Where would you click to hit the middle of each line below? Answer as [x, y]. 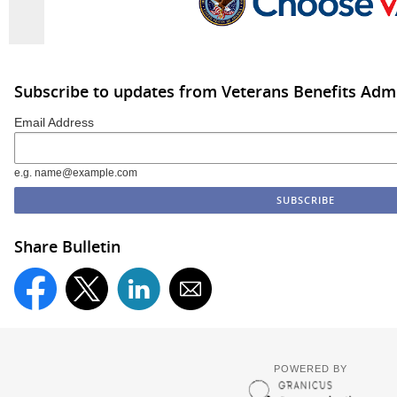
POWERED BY [310, 369]
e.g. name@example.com [76, 172]
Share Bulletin [67, 246]
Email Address [54, 122]
